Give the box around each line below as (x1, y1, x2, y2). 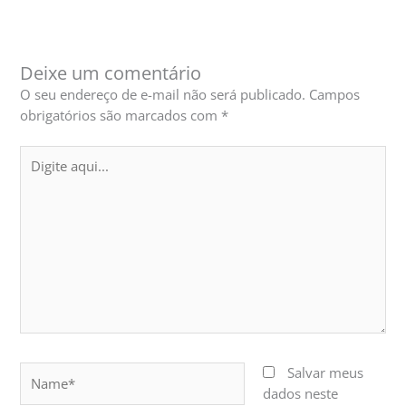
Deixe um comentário (20, 60, 202, 85)
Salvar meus (287, 363, 364, 382)
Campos (309, 84, 361, 103)
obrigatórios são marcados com (20, 105, 222, 124)
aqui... (19, 166, 58, 185)
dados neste (263, 384, 339, 403)
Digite (19, 145, 56, 164)
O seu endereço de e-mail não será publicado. (20, 84, 306, 103)
